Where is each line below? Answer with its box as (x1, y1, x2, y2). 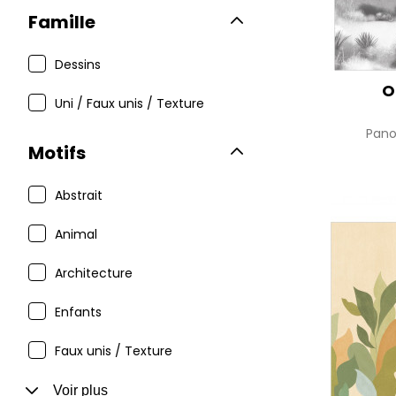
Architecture (55, 264, 133, 282)
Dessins (55, 56, 101, 73)
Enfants (55, 303, 102, 321)
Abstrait (55, 187, 103, 204)
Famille (28, 10, 95, 34)
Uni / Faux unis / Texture (55, 95, 204, 112)
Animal (55, 225, 97, 243)
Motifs (28, 141, 86, 165)
